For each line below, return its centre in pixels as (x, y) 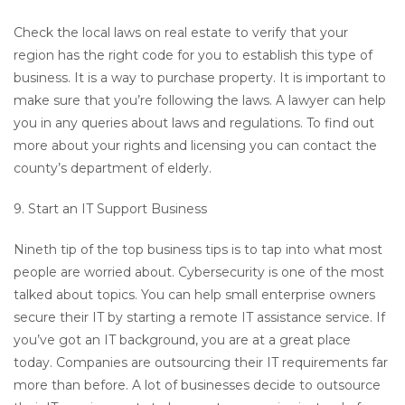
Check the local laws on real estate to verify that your (181, 33)
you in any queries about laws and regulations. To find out (194, 123)
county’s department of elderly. (113, 169)
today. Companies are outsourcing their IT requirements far (201, 363)
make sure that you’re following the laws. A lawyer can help (200, 101)
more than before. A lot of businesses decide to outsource (197, 386)
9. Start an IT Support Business (110, 209)
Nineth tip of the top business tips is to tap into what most (198, 250)
